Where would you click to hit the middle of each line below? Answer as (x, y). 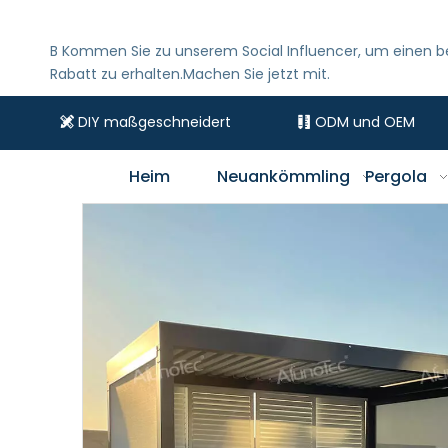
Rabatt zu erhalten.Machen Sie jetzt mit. (190, 74)
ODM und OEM (364, 122)
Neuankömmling (286, 176)
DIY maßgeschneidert (152, 122)
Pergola (395, 176)
